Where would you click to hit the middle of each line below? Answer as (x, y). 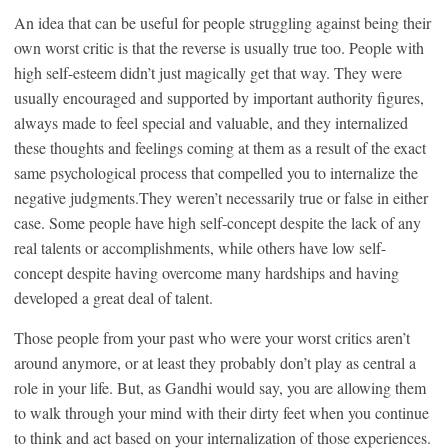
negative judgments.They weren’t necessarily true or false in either (221, 197)
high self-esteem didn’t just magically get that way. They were (208, 72)
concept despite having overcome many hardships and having (206, 272)
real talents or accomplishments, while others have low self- (200, 247)
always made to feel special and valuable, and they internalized (211, 122)
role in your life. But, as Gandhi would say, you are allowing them (220, 387)
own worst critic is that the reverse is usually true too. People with (219, 47)
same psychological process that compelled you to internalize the (216, 172)
